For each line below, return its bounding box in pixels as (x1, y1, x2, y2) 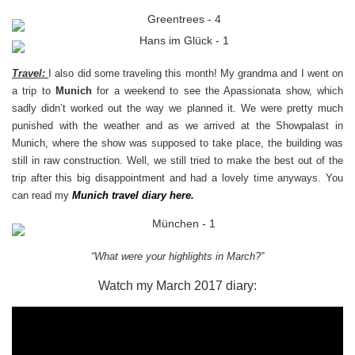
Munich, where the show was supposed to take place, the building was (12, 137, 343, 150)
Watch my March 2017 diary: (98, 279, 257, 293)
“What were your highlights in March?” (91, 250, 264, 263)
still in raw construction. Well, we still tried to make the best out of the (12, 155, 343, 167)
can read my (12, 189, 72, 202)
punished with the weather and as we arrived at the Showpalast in (12, 120, 343, 132)
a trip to (12, 85, 55, 97)
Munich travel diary (72, 189, 170, 202)
